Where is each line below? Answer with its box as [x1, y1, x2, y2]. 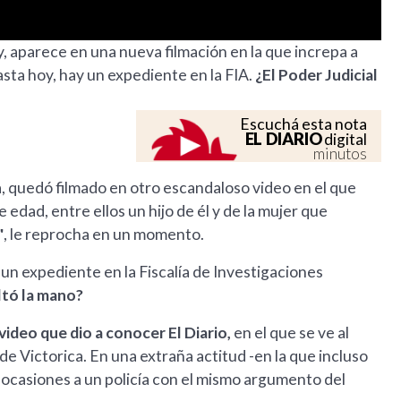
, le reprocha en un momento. [4, 225, 204, 244]
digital [321, 130, 368, 149]
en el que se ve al [234, 323, 349, 343]
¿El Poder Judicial [255, 65, 378, 85]
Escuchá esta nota [240, 115, 368, 134]
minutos [313, 144, 368, 164]
